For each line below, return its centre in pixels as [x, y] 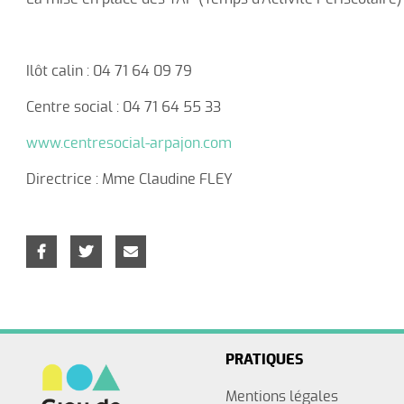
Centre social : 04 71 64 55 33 [123, 108]
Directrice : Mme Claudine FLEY [129, 180]
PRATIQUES [265, 359]
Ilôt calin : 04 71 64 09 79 [109, 72]
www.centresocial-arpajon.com [129, 144]
